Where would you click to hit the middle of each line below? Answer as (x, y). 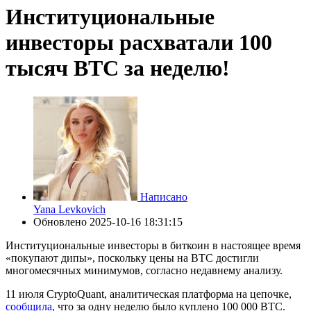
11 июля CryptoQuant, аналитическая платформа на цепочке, (149, 294)
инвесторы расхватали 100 (139, 43)
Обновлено (61, 221)
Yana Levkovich (69, 209)
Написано (164, 196)
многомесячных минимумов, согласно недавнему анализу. (144, 270)
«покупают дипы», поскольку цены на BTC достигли (132, 258)
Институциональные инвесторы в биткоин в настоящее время (153, 245)
